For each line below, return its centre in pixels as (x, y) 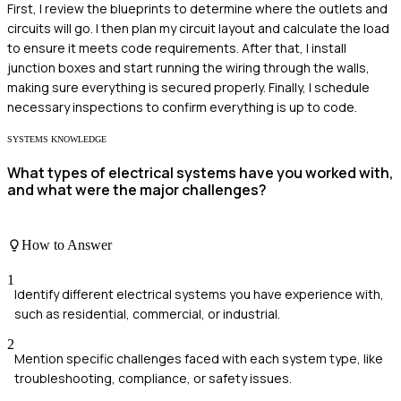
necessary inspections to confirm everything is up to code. (182, 107)
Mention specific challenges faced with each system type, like (199, 359)
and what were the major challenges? (137, 190)
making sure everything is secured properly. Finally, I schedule (188, 88)
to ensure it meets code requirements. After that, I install (177, 48)
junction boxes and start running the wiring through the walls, (188, 68)
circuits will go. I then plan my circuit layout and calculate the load (198, 29)
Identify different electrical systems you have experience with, (199, 294)
